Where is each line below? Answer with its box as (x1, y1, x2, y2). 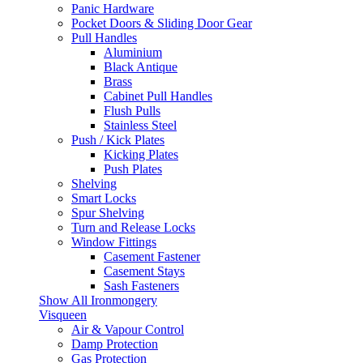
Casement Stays (104, 264, 185, 278)
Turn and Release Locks (71, 220, 195, 234)
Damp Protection (71, 337, 158, 351)
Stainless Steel (104, 118, 177, 132)
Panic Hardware (71, 2, 154, 15)
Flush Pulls (104, 104, 160, 117)
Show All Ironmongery (39, 293, 157, 307)
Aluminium (104, 45, 162, 59)
